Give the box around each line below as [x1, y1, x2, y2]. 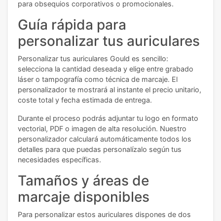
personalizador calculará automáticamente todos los [18, 135, 191, 144]
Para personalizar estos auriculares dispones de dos [18, 210, 191, 219]
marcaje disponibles [18, 188, 149, 206]
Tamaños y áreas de [18, 172, 149, 189]
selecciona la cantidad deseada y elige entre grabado [18, 65, 193, 74]
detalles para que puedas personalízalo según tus [18, 145, 182, 154]
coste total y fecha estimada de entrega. [18, 96, 152, 105]
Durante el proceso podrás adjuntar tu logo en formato [18, 114, 198, 123]
